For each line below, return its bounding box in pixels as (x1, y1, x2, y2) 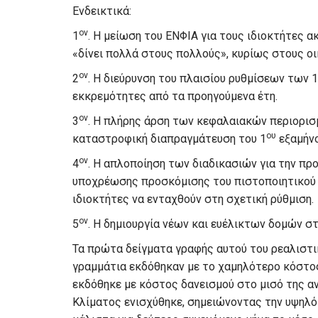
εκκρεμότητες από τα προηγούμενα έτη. (72, 89, 278, 103)
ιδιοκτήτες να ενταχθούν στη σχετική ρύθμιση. (72, 192, 314, 206)
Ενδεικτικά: (72, 4, 131, 18)
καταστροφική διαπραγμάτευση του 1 (72, 132, 266, 146)
